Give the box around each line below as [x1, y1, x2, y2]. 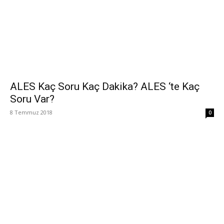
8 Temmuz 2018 [10, 108, 52, 116]
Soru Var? [10, 93, 54, 105]
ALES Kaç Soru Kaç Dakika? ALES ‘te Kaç [10, 80, 199, 93]
